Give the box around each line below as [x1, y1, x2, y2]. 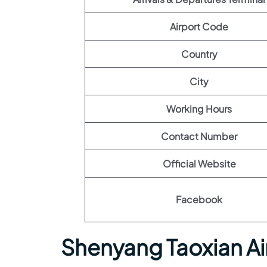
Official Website [162, 157, 236, 170]
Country [181, 48, 218, 60]
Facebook [176, 193, 222, 206]
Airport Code [170, 20, 228, 33]
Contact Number [161, 130, 237, 142]
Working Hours [166, 103, 232, 115]
